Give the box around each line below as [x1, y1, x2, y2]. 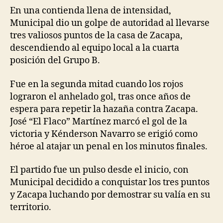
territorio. [10, 202, 51, 214]
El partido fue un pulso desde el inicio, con [10, 164, 189, 176]
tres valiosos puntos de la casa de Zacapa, [10, 30, 183, 42]
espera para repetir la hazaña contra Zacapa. [10, 103, 198, 115]
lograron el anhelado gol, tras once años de [10, 91, 191, 103]
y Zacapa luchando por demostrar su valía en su [10, 189, 210, 201]
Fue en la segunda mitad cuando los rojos [10, 78, 183, 90]
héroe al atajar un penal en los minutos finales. [10, 140, 208, 152]
